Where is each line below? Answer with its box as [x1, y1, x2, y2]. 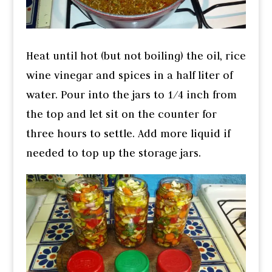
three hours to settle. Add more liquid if [25, 127, 230, 141]
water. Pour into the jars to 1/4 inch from [25, 88, 237, 102]
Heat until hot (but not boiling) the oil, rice [25, 49, 246, 63]
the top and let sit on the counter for [25, 107, 217, 121]
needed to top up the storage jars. [25, 146, 201, 160]
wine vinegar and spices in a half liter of [25, 69, 233, 83]
